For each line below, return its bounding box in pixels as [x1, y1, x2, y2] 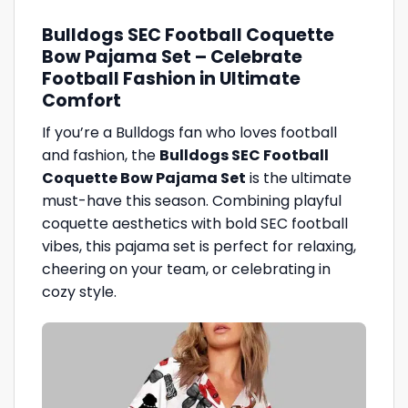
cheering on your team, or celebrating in [42, 258, 331, 280]
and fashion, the [42, 144, 159, 166]
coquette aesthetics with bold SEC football [42, 212, 348, 234]
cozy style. [42, 280, 117, 302]
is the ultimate [246, 167, 352, 189]
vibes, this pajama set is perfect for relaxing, [42, 235, 356, 257]
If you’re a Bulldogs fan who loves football [42, 121, 337, 143]
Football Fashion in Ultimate [42, 66, 301, 92]
